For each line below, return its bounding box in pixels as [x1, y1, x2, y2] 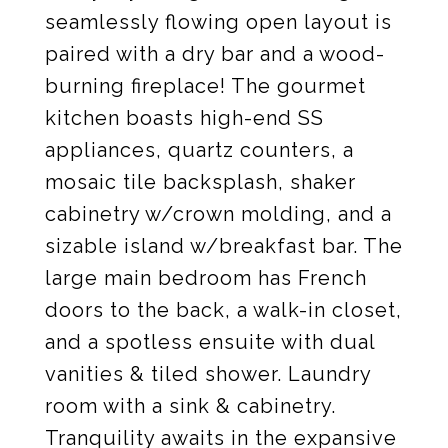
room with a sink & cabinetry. [45, 394, 336, 418]
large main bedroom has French [45, 266, 367, 290]
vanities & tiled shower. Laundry [45, 362, 371, 386]
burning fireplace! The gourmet [45, 74, 366, 98]
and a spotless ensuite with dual [45, 330, 375, 354]
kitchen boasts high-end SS [45, 106, 324, 130]
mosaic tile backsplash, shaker [45, 170, 356, 194]
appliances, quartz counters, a [45, 138, 354, 162]
